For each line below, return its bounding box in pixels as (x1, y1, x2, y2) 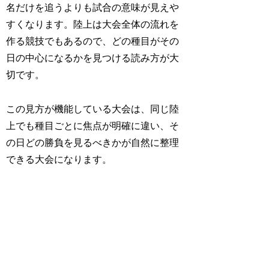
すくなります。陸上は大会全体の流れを (6, 19, 180, 29)
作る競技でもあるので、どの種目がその (6, 35, 180, 46)
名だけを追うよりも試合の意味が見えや (6, 2, 180, 13)
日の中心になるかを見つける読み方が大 (6, 52, 180, 63)
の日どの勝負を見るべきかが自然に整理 (6, 137, 180, 148)
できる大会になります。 (6, 154, 112, 165)
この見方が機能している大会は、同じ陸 (6, 103, 180, 114)
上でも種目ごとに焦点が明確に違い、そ (6, 120, 180, 131)
